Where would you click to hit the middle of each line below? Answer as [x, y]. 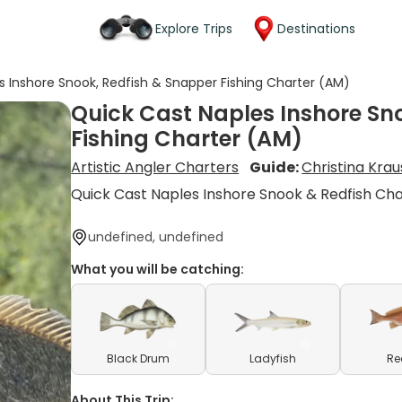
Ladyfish [273, 358]
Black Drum [139, 358]
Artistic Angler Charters [155, 167]
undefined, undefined [156, 237]
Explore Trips [194, 28]
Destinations [316, 28]
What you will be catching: [158, 269]
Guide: [276, 167]
